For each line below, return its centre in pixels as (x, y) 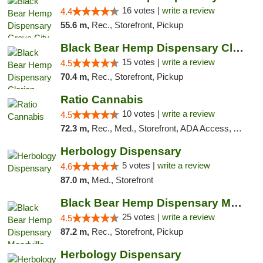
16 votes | (142, 10)
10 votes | (142, 114)
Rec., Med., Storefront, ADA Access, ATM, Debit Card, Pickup (162, 128)
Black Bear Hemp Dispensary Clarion (238, 48)
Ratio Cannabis (102, 100)
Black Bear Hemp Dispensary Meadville (236, 203)
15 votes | (142, 62)
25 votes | (142, 217)
